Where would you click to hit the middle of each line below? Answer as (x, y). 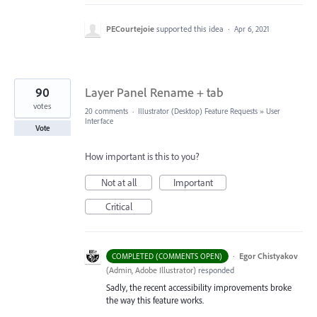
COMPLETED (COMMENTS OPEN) (167, 256)
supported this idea (191, 28)
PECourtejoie (130, 28)
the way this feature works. (155, 300)
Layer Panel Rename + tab (154, 92)
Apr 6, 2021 (252, 29)
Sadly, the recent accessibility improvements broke (199, 287)
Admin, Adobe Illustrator (151, 270)
